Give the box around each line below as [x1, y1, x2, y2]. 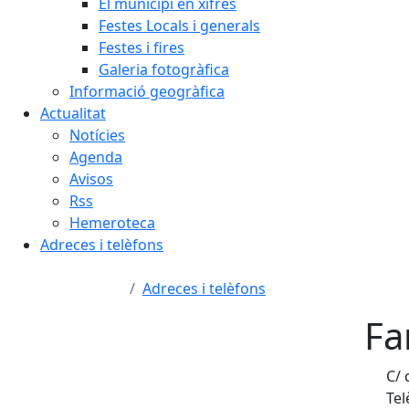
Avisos [69, 169, 113, 189]
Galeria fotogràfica [99, 59, 229, 79]
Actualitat [40, 103, 106, 123]
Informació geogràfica [69, 81, 225, 101]
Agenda [69, 147, 122, 167]
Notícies [69, 125, 125, 145]
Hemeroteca [69, 213, 155, 233]
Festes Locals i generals [99, 16, 260, 36]
